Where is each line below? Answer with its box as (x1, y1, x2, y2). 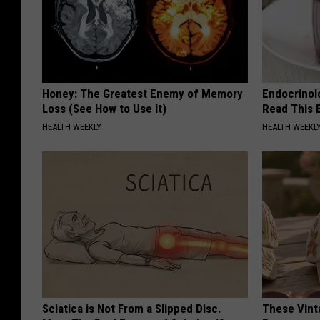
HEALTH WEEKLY (42, 121, 101, 132)
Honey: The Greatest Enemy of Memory (42, 86, 243, 101)
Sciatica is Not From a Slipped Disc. (42, 301, 221, 316)
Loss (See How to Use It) (42, 101, 166, 116)
